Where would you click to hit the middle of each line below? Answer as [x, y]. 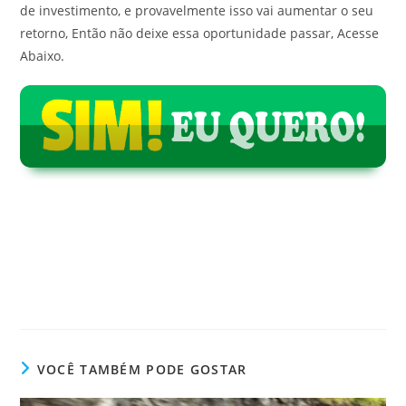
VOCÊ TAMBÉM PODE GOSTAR [142, 369]
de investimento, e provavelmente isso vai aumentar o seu [197, 10]
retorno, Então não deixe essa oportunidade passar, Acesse [200, 33]
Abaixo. [43, 56]
